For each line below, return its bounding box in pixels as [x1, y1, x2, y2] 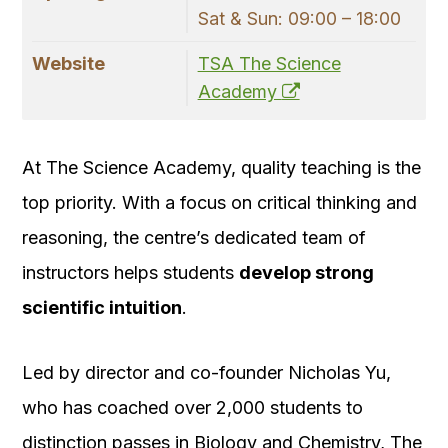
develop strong [239, 262, 374, 284]
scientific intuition [22, 297, 182, 319]
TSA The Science [197, 53, 341, 75]
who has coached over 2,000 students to [22, 397, 363, 419]
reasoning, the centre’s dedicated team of [22, 227, 366, 249]
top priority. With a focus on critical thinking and [22, 192, 417, 214]
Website [32, 53, 105, 75]
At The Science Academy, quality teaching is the [22, 157, 421, 179]
